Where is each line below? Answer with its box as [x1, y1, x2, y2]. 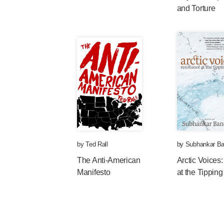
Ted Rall [85, 140, 108, 148]
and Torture [176, 4, 215, 12]
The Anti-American [77, 156, 140, 164]
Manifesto [77, 168, 110, 176]
